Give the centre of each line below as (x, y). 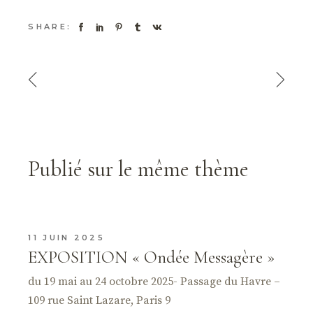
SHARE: (50, 27)
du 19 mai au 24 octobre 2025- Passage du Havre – (154, 281)
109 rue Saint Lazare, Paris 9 (100, 300)
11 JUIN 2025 (66, 237)
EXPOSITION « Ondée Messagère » (152, 257)
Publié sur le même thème (139, 168)
